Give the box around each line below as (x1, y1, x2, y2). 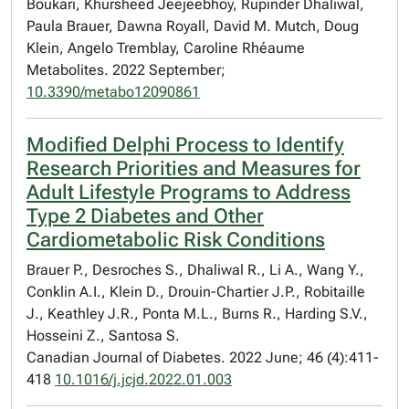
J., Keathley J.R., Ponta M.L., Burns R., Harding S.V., (26, 305, 368, 322)
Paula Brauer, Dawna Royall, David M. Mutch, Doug (26, 17, 359, 35)
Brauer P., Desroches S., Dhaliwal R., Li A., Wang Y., (26, 261, 364, 278)
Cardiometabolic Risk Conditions (26, 228, 325, 251)
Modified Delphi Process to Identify (26, 133, 344, 156)
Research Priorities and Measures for (26, 157, 361, 180)
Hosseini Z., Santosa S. (26, 327, 180, 344)
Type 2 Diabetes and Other (26, 204, 264, 227)
